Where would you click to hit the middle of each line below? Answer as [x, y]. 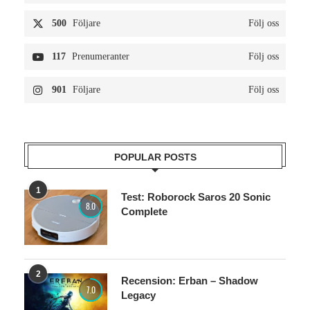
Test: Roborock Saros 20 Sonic [196, 197]
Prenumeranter [101, 56]
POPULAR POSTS [155, 157]
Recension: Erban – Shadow [190, 280]
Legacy [138, 295]
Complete [144, 211]
